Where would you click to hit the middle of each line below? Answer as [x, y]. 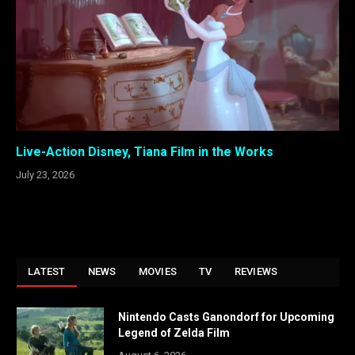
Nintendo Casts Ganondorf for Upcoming [226, 317]
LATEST [47, 271]
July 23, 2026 [45, 174]
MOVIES [158, 271]
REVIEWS [256, 271]
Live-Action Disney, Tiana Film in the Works [145, 151]
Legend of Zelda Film [174, 332]
